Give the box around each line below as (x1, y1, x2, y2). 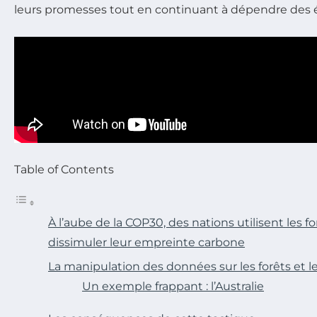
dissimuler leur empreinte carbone (48, 236, 245, 250)
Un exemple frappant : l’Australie (82, 279, 264, 294)
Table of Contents (14, 163, 114, 177)
